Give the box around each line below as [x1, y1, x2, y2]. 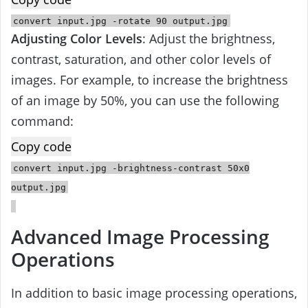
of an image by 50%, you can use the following [11, 92, 279, 109]
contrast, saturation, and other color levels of [11, 51, 271, 68]
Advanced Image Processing [11, 223, 269, 250]
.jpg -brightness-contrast [85, 162, 228, 173]
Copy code [11, 138, 71, 155]
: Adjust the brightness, [142, 30, 275, 47]
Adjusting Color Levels [11, 30, 142, 47]
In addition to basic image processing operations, [11, 285, 297, 302]
